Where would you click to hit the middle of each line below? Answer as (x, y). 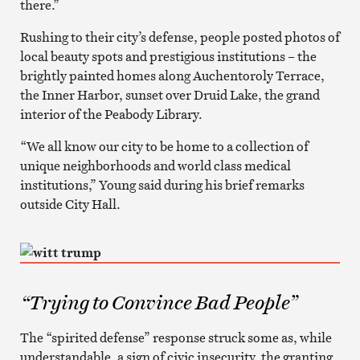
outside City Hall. (70, 204)
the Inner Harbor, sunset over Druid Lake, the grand (170, 94)
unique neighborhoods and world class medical (155, 165)
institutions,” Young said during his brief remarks (162, 184)
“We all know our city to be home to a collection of (164, 146)
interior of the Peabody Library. (111, 114)
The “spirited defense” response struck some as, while (176, 337)
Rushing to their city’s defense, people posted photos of (180, 37)
